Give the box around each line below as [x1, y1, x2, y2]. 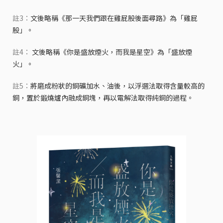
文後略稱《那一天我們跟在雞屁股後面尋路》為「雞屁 [30, 13, 198, 23]
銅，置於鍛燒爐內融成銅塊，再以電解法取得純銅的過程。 [12, 93, 194, 103]
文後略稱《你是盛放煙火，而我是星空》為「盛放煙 [30, 47, 192, 57]
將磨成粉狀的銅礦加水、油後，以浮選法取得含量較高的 [30, 81, 205, 91]
